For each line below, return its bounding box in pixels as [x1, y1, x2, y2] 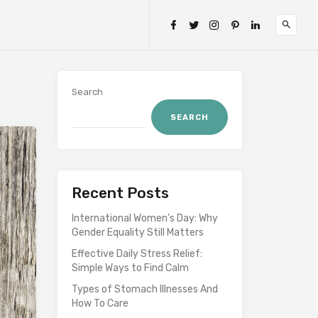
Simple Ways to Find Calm [72, 262, 189, 274]
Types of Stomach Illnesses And [72, 283, 218, 295]
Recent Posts [72, 184, 169, 202]
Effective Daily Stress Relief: [72, 248, 202, 260]
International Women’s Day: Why [72, 212, 218, 224]
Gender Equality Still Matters [72, 226, 204, 238]
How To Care [72, 297, 128, 309]
